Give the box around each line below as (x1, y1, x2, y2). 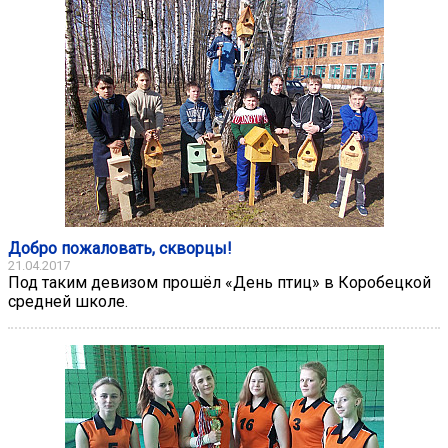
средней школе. (8, 291, 128, 311)
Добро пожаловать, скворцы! (8, 238, 232, 258)
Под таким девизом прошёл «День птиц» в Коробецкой (8, 272, 431, 292)
